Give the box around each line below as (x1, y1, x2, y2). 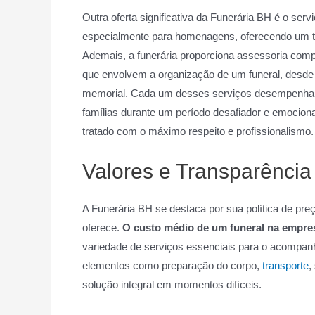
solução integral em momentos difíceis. (82, 278, 262, 290)
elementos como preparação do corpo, (82, 259, 262, 271)
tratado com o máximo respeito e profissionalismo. (82, 125, 314, 137)
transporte (262, 259, 309, 271)
